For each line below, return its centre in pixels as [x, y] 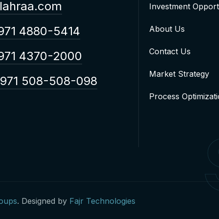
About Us [167, 29]
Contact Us [170, 51]
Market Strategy [179, 74]
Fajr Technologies [102, 201]
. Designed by [43, 201]
